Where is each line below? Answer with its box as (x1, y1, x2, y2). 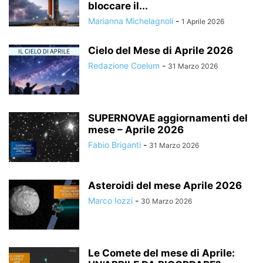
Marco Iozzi (88, 195, 133, 205)
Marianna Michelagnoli (88, 16, 173, 26)
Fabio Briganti (88, 140, 141, 150)
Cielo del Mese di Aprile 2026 (88, 45, 233, 56)
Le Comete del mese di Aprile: (88, 247, 235, 259)
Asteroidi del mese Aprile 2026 (88, 180, 242, 191)
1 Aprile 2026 (181, 17, 224, 26)
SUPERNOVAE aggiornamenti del (88, 112, 248, 124)
